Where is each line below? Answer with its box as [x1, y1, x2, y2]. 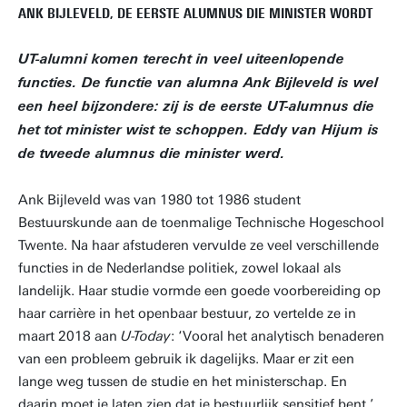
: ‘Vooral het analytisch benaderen [171, 328, 384, 344]
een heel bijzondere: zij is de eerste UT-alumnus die [18, 101, 374, 114]
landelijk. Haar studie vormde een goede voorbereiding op [18, 283, 381, 299]
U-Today [121, 328, 171, 344]
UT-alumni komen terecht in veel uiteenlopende [18, 54, 344, 67]
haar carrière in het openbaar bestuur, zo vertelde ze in [18, 305, 356, 322]
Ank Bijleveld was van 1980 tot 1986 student [18, 192, 301, 208]
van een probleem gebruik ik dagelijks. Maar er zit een [18, 351, 354, 367]
